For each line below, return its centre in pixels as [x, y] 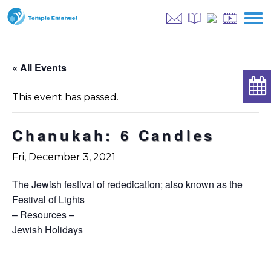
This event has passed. [65, 97]
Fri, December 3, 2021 [64, 157]
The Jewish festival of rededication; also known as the [127, 184]
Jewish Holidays [47, 230]
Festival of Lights [48, 199]
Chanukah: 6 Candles [114, 135]
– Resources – [43, 214]
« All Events [39, 67]
